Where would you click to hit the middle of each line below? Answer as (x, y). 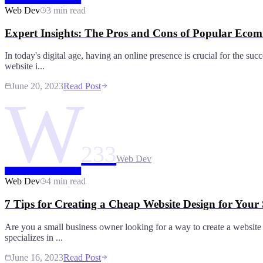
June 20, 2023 (37, 86)
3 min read (66, 10)
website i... (25, 66)
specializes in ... (34, 237)
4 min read (66, 181)
